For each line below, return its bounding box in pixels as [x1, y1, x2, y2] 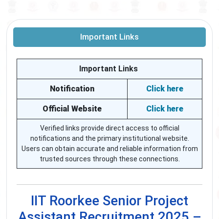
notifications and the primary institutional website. [30, 134, 189, 143]
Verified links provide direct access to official [40, 124, 179, 132]
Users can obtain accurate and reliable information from [21, 145, 198, 153]
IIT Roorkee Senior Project [31, 193, 188, 209]
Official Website [43, 104, 102, 114]
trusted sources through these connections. [39, 155, 180, 163]
